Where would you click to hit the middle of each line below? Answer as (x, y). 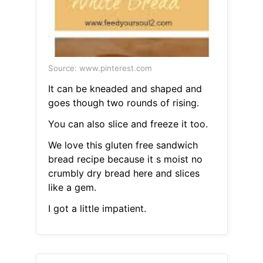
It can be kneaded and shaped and (125, 89)
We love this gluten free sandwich (123, 145)
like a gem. (72, 188)
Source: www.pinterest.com (100, 68)
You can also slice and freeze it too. (128, 124)
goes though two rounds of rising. (123, 103)
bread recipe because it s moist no (125, 159)
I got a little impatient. (97, 209)
